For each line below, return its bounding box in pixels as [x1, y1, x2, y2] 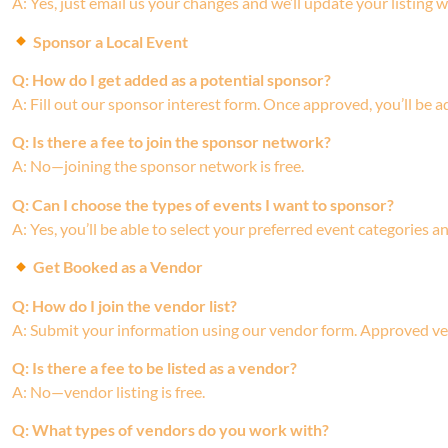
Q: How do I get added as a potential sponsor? [12, 69, 331, 89]
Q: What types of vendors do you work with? [12, 420, 329, 440]
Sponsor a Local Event [30, 31, 189, 51]
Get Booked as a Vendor [30, 257, 204, 277]
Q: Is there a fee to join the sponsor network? [12, 132, 331, 152]
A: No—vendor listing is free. [12, 381, 205, 401]
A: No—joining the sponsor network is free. [12, 156, 304, 176]
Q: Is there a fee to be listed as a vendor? [12, 357, 297, 377]
